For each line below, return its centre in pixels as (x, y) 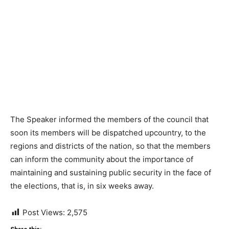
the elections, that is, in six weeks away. (82, 186)
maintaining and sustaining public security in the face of (111, 173)
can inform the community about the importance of (102, 159)
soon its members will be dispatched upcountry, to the (108, 133)
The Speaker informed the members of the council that (109, 120)
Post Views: (44, 213)
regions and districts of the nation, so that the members (110, 146)
